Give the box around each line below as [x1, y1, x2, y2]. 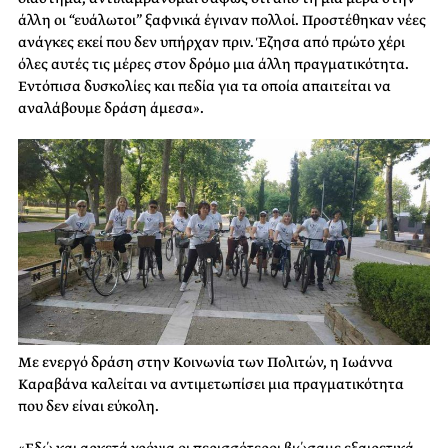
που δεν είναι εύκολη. [18, 396, 159, 417]
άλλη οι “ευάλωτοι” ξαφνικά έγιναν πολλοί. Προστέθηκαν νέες [18, 10, 426, 31]
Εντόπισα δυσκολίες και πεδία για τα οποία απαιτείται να [18, 76, 391, 97]
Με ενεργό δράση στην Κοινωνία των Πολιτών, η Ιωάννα [18, 352, 393, 373]
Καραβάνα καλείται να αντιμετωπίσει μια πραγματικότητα [18, 374, 404, 395]
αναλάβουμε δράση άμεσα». [18, 98, 204, 119]
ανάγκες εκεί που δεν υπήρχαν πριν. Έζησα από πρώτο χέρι [18, 32, 405, 53]
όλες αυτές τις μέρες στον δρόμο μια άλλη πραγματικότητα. [18, 54, 409, 75]
